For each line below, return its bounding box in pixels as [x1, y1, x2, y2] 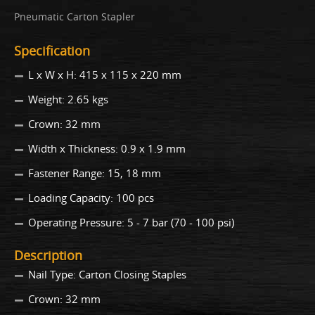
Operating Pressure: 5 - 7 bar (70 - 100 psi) [28, 215, 234, 230]
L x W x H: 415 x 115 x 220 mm [28, 67, 181, 82]
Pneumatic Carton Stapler [14, 10, 135, 24]
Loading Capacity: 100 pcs [28, 191, 154, 205]
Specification [14, 42, 90, 60]
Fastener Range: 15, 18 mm [28, 166, 161, 181]
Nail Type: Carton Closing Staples [28, 267, 186, 282]
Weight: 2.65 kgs [28, 92, 108, 107]
